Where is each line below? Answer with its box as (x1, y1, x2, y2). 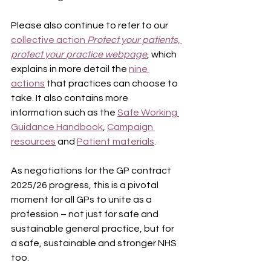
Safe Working (117, 108, 179, 117)
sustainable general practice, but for (11, 224, 176, 233)
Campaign (107, 122, 155, 132)
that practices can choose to (45, 79, 180, 88)
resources (11, 137, 56, 146)
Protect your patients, (87, 35, 182, 45)
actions (11, 79, 45, 88)
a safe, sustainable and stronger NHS (11, 238, 178, 248)
